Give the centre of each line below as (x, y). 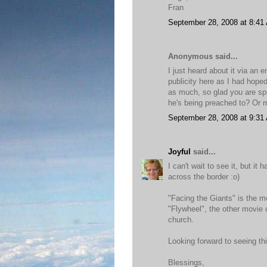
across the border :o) (204, 177)
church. (181, 220)
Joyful (179, 151)
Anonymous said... (203, 56)
